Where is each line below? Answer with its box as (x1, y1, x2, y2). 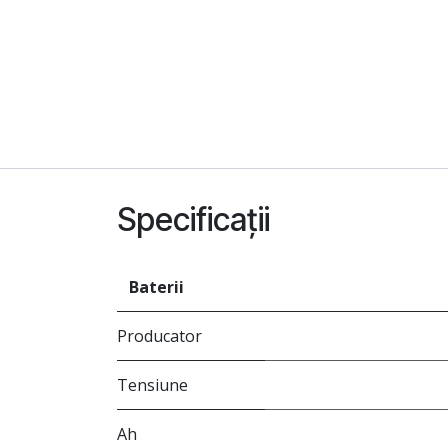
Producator (117, 325, 202, 348)
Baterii (129, 276, 184, 299)
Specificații (117, 200, 270, 240)
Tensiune (117, 374, 188, 397)
